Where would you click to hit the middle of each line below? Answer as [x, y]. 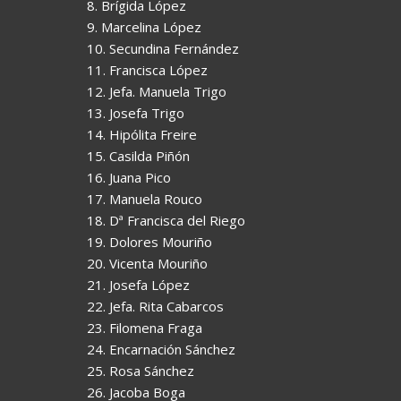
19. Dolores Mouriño [149, 241]
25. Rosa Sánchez [141, 370]
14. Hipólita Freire [142, 134]
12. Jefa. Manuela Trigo [157, 91]
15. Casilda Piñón [138, 155]
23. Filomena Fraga [145, 327]
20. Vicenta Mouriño [147, 263]
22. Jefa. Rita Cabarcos [155, 306]
